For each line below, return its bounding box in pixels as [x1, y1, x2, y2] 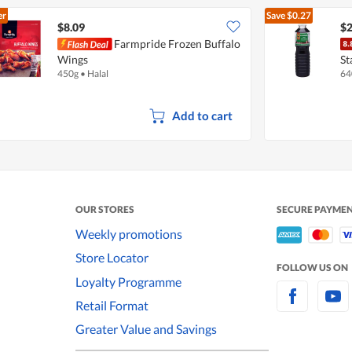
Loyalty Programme [75, 273, 181, 289]
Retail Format [75, 298, 148, 313]
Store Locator [75, 250, 148, 266]
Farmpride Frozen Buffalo [114, 36, 240, 50]
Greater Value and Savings [75, 321, 217, 337]
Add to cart [171, 108, 233, 123]
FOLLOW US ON [277, 261, 348, 273]
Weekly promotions [75, 225, 182, 241]
